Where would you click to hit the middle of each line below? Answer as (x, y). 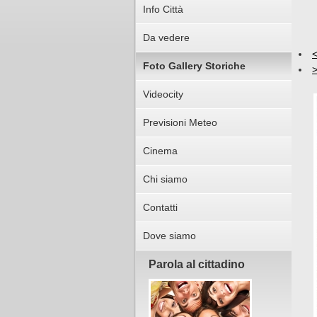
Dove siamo (169, 236)
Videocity (163, 94)
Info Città (163, 9)
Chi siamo (165, 179)
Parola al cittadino (197, 264)
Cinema (160, 151)
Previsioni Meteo (180, 122)
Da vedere (166, 38)
